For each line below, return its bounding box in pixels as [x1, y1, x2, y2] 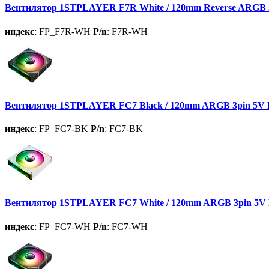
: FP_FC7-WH [34, 221, 91, 232]
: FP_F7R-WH [34, 26, 91, 37]
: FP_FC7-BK [34, 124, 88, 134]
